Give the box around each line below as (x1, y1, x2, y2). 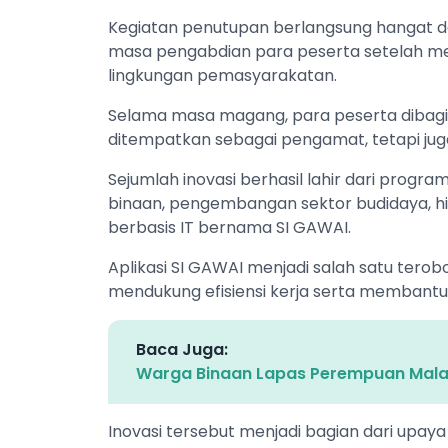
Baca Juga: (136, 337, 228, 361)
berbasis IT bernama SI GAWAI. (108, 215, 351, 239)
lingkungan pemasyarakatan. (108, 63, 337, 87)
